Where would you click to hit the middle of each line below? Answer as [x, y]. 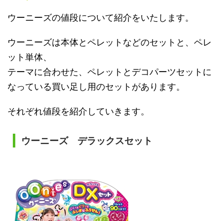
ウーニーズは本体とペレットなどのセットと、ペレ [110, 42]
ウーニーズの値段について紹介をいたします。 [101, 17]
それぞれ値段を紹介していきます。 [78, 111]
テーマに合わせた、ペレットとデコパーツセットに [110, 72]
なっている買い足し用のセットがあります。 [96, 86]
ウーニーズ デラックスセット [87, 141]
